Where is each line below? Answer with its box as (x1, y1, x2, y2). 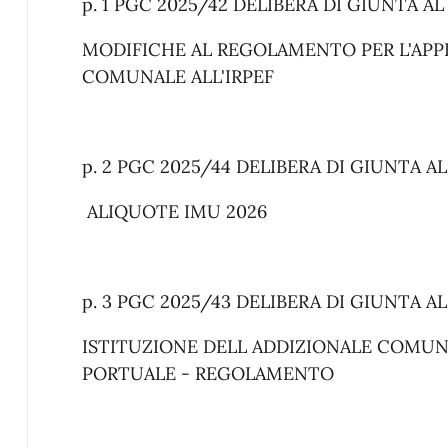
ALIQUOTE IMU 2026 (81, 199, 267, 223)
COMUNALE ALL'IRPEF (81, 64, 274, 88)
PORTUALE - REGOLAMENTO (81, 361, 334, 385)
